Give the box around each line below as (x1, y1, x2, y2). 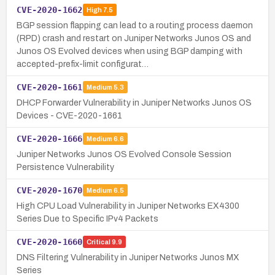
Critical (86, 238, 110, 246)
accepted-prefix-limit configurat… (17, 59, 149, 69)
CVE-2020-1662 (17, 4, 83, 15)
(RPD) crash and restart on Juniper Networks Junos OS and (17, 33, 251, 43)
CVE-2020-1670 (17, 185, 83, 195)
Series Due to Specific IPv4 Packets (17, 214, 158, 223)
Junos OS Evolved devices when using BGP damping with (17, 46, 242, 56)
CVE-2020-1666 (17, 133, 83, 144)
